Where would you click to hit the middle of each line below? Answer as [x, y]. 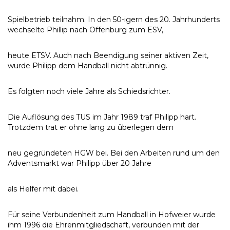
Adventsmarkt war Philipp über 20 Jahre [80, 163]
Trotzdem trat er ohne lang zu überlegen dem [91, 127]
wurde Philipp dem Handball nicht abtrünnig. [88, 66]
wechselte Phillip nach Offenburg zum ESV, [85, 30]
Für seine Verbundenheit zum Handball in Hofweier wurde [112, 215]
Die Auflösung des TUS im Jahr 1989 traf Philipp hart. [102, 117]
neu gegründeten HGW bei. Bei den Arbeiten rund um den [114, 153]
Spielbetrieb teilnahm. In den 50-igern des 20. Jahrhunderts [114, 20]
